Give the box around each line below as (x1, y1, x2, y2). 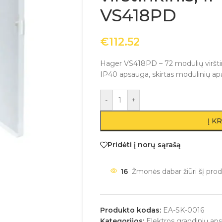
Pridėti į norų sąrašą (108, 140, 181, 150)
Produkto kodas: (100, 205, 163, 215)
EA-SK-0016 (163, 205, 204, 215)
